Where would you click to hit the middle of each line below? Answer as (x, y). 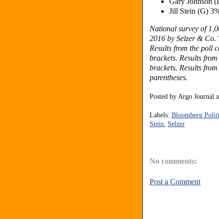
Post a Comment (175, 182)
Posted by (164, 96)
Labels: (161, 115)
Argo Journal (196, 96)
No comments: (173, 161)
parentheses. (169, 77)
